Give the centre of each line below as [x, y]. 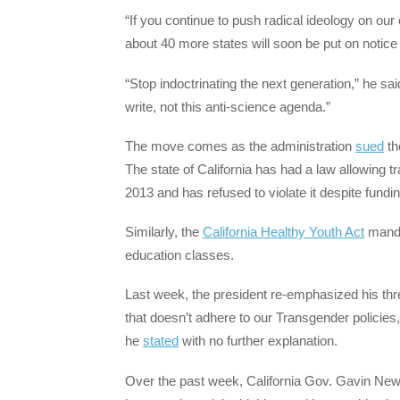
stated [161, 341]
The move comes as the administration [240, 146]
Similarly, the [164, 232]
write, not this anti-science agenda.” [229, 106]
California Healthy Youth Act [283, 232]
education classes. [179, 255]
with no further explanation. [258, 341]
